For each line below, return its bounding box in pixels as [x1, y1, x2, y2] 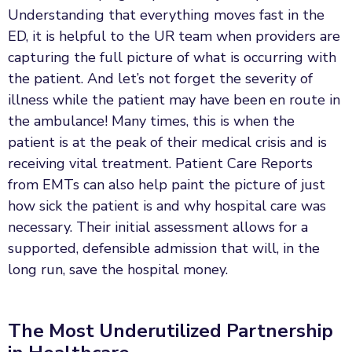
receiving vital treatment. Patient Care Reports [8, 154, 313, 174]
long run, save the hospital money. [8, 260, 228, 280]
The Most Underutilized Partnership [8, 317, 333, 343]
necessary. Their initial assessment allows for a [8, 218, 308, 237]
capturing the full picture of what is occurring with [8, 48, 336, 68]
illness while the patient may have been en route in [8, 90, 340, 110]
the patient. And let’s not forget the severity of [8, 69, 313, 89]
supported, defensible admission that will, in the [8, 239, 320, 258]
